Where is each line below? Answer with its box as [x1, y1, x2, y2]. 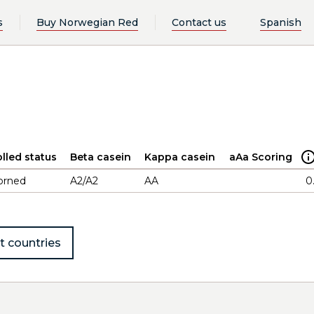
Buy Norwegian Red [36, 15, 138, 29]
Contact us [171, 15, 226, 29]
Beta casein [70, 151, 131, 163]
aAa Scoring [229, 151, 292, 163]
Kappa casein [144, 151, 215, 163]
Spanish [260, 15, 301, 29]
